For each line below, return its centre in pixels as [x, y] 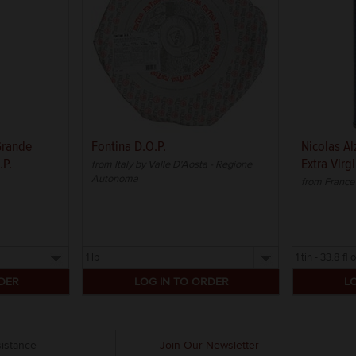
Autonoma [115, 179]
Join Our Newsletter [209, 345]
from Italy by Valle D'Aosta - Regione [172, 164]
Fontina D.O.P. [129, 147]
